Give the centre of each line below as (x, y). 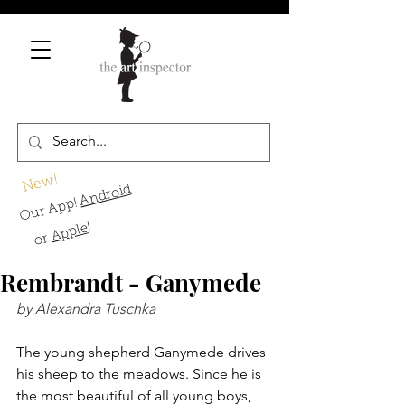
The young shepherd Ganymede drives (143, 352)
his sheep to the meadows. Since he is (141, 374)
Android (105, 196)
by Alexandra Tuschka (86, 309)
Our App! (50, 210)
